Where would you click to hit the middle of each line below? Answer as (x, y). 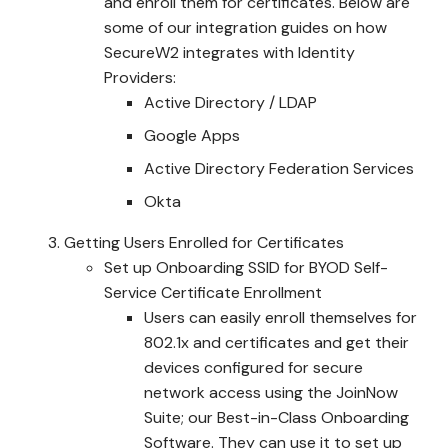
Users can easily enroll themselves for (280, 317)
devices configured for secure (253, 367)
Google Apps (192, 135)
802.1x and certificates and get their (276, 342)
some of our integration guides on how (245, 27)
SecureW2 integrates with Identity (229, 52)
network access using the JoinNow (271, 392)
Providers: (140, 77)
